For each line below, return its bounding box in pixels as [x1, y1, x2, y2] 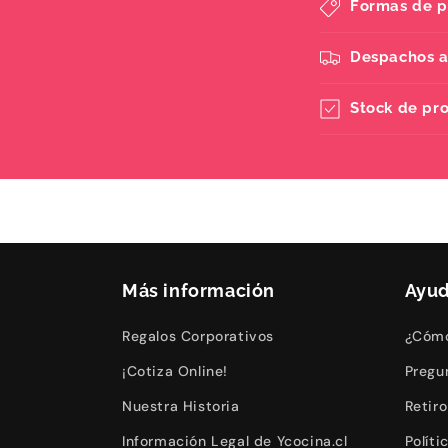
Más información [122, 280, 275, 301]
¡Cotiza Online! [122, 362, 228, 380]
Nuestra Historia [122, 397, 240, 415]
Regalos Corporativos [122, 327, 274, 345]
